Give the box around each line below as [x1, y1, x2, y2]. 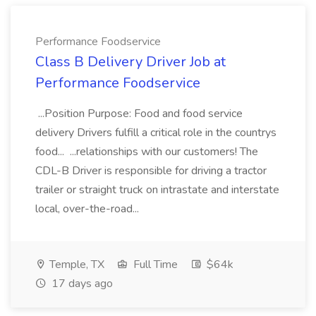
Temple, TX [47, 257, 104, 272]
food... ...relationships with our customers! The [35, 144, 258, 159]
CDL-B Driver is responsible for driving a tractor [35, 163, 267, 178]
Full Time [130, 257, 178, 272]
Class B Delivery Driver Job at [35, 52, 226, 71]
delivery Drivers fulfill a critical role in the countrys [35, 125, 276, 140]
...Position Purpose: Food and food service [35, 106, 243, 121]
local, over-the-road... [35, 201, 142, 217]
